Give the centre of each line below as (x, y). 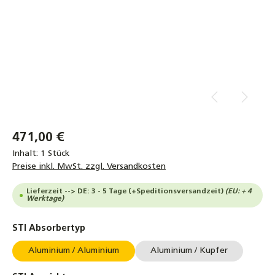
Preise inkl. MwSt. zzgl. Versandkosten (89, 167)
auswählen (110, 228)
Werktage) (45, 199)
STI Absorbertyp (49, 229)
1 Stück (55, 154)
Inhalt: (26, 154)
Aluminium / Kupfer (189, 251)
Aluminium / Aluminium (74, 251)
